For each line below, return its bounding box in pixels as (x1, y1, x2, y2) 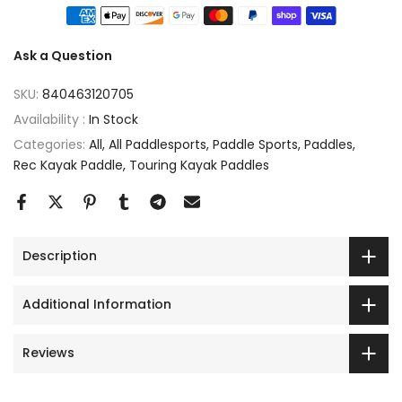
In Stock (89, 109, 138, 128)
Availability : (13, 109, 89, 128)
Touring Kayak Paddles (129, 155, 269, 174)
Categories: (13, 135, 89, 153)
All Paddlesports (109, 135, 206, 153)
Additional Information (22, 295, 171, 314)
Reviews (22, 344, 74, 363)
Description (22, 247, 97, 266)
